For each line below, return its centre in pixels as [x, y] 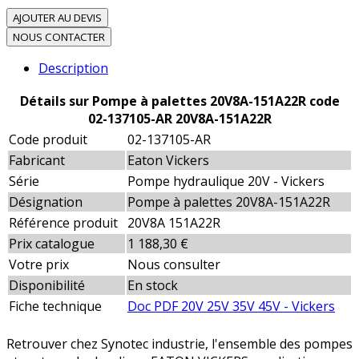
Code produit [48, 140]
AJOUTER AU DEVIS [57, 18]
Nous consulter [174, 265]
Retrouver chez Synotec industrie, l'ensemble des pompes [179, 344]
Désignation [46, 202]
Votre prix [39, 265]
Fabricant [37, 161]
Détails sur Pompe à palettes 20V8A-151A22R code [179, 101]
